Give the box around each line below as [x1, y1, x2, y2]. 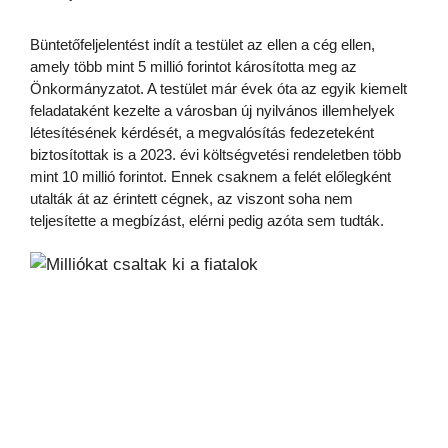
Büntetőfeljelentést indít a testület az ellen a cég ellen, [30, 36, 375, 54]
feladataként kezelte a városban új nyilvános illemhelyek [30, 102, 395, 120]
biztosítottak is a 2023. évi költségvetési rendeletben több [30, 146, 401, 164]
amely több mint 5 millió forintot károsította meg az [30, 58, 357, 76]
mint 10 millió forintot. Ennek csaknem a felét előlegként [30, 168, 391, 186]
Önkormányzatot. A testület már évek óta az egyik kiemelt [30, 80, 407, 98]
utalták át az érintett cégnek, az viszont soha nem [30, 190, 353, 208]
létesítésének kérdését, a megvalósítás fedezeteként [30, 124, 374, 142]
